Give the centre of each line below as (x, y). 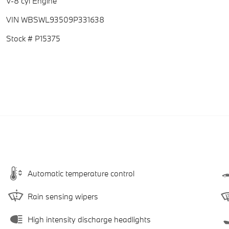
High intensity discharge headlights (89, 220)
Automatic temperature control (81, 174)
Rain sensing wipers (63, 197)
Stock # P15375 (33, 38)
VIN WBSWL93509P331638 (55, 19)
